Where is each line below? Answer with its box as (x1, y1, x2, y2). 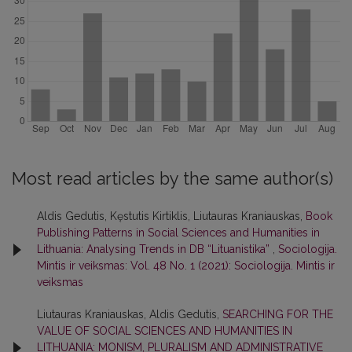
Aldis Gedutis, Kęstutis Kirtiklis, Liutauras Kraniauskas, (37, 210, 306, 222)
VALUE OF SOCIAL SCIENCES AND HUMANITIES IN (37, 324, 292, 337)
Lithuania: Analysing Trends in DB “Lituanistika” (37, 243, 273, 255)
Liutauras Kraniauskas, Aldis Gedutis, (37, 308, 222, 321)
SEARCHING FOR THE (222, 308, 333, 321)
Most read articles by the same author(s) (12, 169, 333, 189)
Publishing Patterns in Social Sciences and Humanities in (37, 226, 320, 239)
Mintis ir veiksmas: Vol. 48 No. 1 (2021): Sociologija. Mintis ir (37, 259, 335, 272)
